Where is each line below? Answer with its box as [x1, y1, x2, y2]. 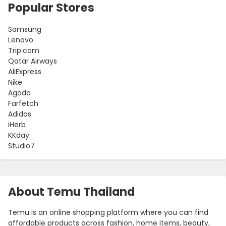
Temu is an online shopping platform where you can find [8, 207, 208, 218]
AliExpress [8, 67, 41, 77]
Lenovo [8, 35, 33, 45]
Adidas [8, 109, 31, 120]
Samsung [8, 24, 41, 35]
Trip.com [8, 45, 39, 56]
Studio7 [8, 141, 35, 151]
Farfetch [8, 98, 38, 109]
